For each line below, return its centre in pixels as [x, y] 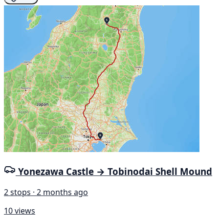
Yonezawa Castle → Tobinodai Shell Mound [115, 172]
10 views [20, 211]
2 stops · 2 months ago [46, 192]
